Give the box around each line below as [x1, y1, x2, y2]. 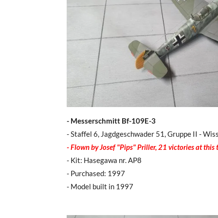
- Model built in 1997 [67, 182, 133, 191]
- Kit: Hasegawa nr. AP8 [67, 155, 142, 164]
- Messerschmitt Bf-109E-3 [67, 116, 156, 125]
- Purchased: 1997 [67, 168, 125, 178]
